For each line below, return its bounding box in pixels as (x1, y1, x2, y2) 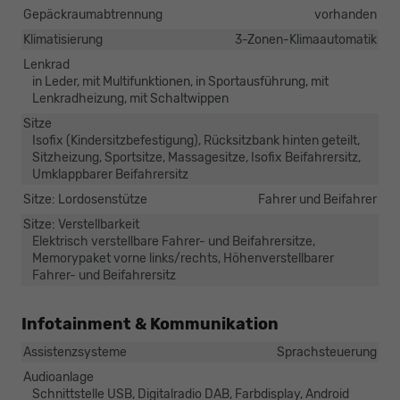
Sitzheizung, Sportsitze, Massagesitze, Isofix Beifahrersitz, (32, 149, 361, 165)
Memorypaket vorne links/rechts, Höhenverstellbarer (32, 250, 334, 266)
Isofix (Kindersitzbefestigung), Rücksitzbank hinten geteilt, (32, 132, 360, 148)
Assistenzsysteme (23, 344, 127, 360)
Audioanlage (23, 369, 94, 385)
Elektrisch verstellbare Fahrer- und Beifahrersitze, (32, 233, 315, 249)
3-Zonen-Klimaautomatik (235, 31, 377, 47)
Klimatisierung (23, 31, 103, 47)
